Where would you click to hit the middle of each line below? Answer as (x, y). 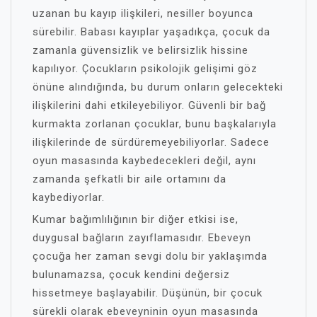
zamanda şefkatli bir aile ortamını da (129, 179)
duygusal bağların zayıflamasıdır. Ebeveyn (142, 238)
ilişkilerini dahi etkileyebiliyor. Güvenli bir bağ (149, 105)
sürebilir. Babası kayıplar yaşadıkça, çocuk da (151, 32)
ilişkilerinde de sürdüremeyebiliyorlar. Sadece (151, 142)
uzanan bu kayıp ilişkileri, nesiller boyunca (143, 13)
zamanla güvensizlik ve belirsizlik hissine (140, 50)
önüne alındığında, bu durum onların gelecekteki (158, 87)
